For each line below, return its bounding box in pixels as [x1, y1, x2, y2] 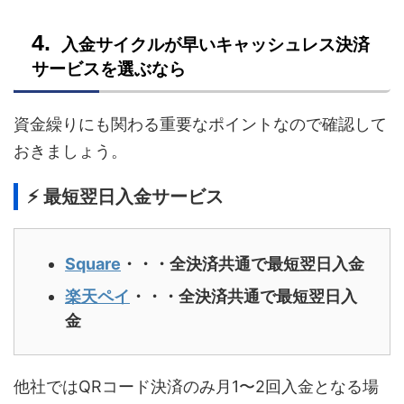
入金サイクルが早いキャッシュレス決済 [61, 34, 370, 56]
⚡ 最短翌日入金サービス [27, 186, 224, 208]
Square [65, 253, 121, 273]
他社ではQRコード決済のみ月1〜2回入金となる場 [14, 377, 379, 397]
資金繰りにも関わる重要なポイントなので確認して [14, 115, 387, 134]
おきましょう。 [14, 142, 127, 161]
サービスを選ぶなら [32, 59, 186, 80]
